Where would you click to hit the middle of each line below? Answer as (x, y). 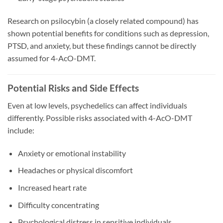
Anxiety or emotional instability (72, 153)
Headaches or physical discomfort (75, 170)
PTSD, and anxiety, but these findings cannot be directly (102, 45)
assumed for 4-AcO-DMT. (52, 58)
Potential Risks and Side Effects (73, 88)
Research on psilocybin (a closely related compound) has (103, 20)
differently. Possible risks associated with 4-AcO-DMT (100, 117)
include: (21, 130)
